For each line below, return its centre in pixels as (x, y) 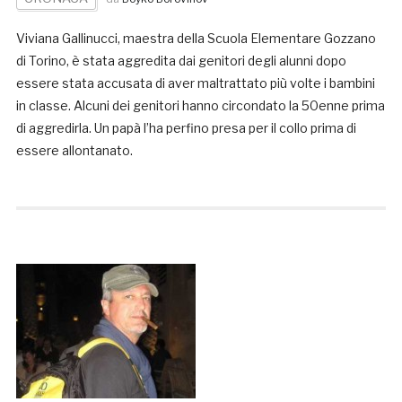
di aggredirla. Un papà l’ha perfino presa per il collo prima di (186, 128)
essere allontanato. (74, 151)
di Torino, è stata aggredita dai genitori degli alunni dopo (181, 61)
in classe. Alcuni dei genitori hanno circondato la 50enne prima (200, 106)
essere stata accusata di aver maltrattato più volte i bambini (195, 83)
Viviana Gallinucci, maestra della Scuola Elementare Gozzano (196, 39)
